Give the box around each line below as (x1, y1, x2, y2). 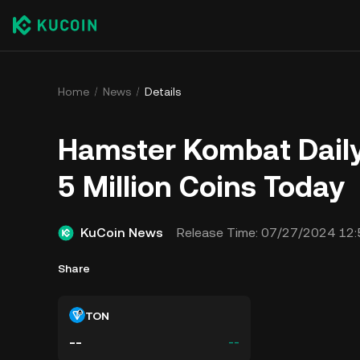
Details (145, 85, 181, 98)
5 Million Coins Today (58, 170, 345, 203)
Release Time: (177, 225, 258, 240)
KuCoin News (80, 225, 163, 240)
